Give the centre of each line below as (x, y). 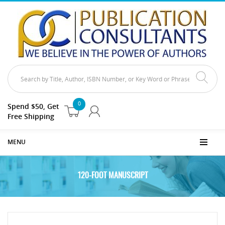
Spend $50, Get (33, 106)
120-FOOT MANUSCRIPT (113, 176)
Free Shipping (31, 116)
